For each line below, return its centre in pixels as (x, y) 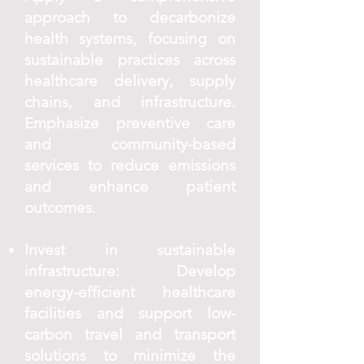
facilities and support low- (130, 313)
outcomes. (60, 208)
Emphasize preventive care (130, 123)
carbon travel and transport (130, 334)
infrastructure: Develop (130, 271)
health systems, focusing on (130, 39)
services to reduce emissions (130, 165)
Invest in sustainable (130, 250)
